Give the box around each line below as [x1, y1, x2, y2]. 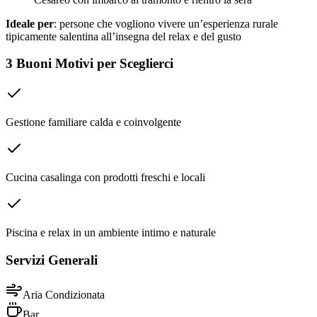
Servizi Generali [6, 252, 98, 267]
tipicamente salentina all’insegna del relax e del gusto [6, 30, 241, 42]
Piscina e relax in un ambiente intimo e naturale [6, 226, 216, 239]
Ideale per [6, 17, 54, 30]
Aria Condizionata [23, 288, 105, 301]
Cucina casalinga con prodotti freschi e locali [6, 171, 205, 184]
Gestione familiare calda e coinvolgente [6, 116, 181, 129]
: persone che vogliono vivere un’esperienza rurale [54, 17, 278, 30]
